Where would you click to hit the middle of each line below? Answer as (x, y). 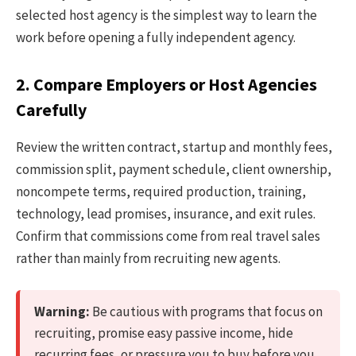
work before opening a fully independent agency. (156, 38)
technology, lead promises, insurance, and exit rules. (166, 214)
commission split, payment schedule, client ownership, (174, 170)
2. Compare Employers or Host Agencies (166, 84)
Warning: (62, 312)
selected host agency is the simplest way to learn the (166, 15)
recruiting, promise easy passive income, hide (164, 333)
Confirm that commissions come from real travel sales (168, 236)
